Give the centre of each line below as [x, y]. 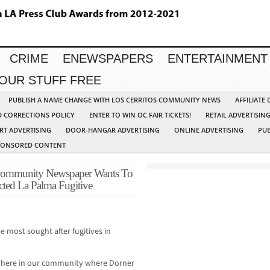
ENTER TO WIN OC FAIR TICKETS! [140, 115]
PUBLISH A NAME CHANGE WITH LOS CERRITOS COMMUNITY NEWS [115, 100]
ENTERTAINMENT [218, 59]
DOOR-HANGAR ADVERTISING [113, 130]
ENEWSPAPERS [108, 59]
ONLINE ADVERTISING [209, 130]
